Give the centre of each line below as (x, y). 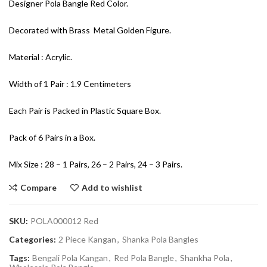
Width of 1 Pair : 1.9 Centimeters (70, 84)
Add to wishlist (112, 188)
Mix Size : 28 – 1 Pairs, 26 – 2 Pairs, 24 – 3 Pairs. (96, 164)
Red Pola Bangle (144, 258)
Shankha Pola (205, 258)
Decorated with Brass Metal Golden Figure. (90, 30)
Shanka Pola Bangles (160, 240)
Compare (38, 188)
